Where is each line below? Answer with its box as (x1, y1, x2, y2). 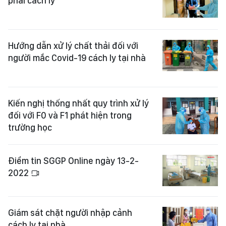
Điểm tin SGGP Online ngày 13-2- (8, 155, 139, 166)
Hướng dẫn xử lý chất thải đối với (8, 40, 138, 51)
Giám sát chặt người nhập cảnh (8, 207, 132, 218)
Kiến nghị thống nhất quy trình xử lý (8, 98, 149, 108)
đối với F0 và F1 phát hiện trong (8, 110, 132, 121)
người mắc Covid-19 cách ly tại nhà (8, 52, 146, 63)
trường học (8, 122, 52, 133)
